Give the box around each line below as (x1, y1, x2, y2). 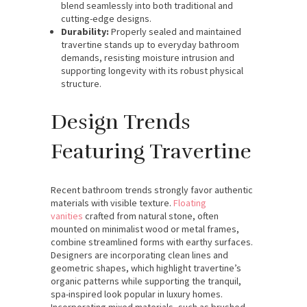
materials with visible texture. (51, 196, 173, 209)
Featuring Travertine (51, 138, 251, 164)
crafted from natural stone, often (83, 209, 219, 222)
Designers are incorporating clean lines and (51, 248, 228, 261)
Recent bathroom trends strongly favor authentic (51, 183, 253, 196)
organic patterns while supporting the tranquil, (51, 274, 241, 287)
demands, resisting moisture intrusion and (61, 51, 234, 64)
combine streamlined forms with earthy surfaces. (51, 235, 253, 248)
